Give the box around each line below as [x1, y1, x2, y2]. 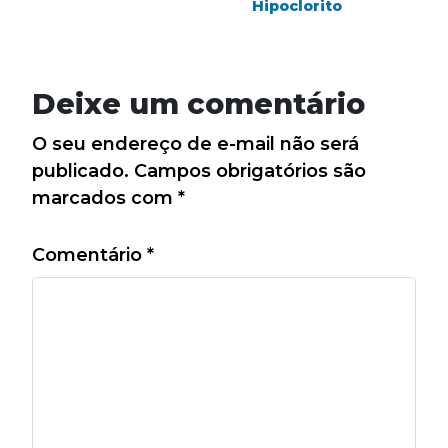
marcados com [32, 187, 178, 210]
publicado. [32, 160, 129, 183]
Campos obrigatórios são [134, 160, 366, 183]
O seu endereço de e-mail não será [32, 133, 359, 156]
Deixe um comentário [32, 86, 365, 122]
